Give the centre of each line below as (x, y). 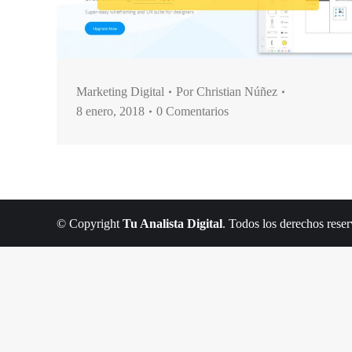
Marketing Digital (120, 92)
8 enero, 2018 (110, 111)
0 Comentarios (192, 111)
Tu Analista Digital (172, 223)
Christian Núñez (237, 92)
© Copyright (90, 223)
